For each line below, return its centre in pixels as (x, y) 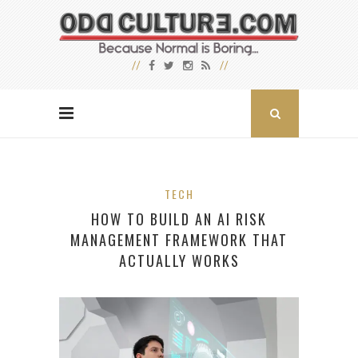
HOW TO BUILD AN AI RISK (179, 219)
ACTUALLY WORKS (179, 261)
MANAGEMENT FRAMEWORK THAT (179, 240)
